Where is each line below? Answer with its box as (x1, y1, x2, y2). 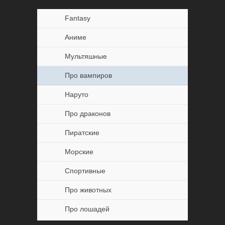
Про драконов (65, 109, 110, 118)
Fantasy (65, 14, 90, 22)
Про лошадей (65, 205, 109, 213)
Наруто (65, 90, 88, 98)
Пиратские (65, 129, 99, 137)
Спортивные (65, 167, 105, 175)
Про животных (65, 186, 111, 194)
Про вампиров (65, 71, 112, 79)
